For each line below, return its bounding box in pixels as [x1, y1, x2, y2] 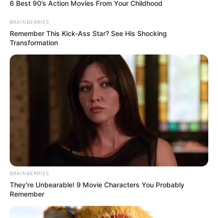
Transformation [10, 38, 58, 47]
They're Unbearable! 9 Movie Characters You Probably [10, 180, 184, 189]
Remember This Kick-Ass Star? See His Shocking [10, 29, 167, 38]
